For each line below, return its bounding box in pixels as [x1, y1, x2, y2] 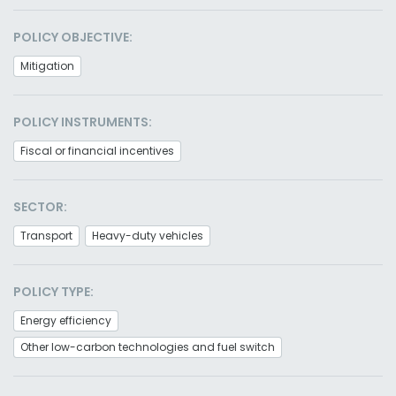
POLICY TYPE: [13, 283, 94, 301]
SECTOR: [13, 198, 67, 216]
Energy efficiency [20, 313, 111, 328]
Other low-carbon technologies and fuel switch [20, 339, 275, 354]
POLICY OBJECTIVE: [13, 28, 133, 46]
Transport [20, 228, 72, 243]
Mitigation [20, 58, 74, 73]
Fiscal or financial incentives [20, 143, 174, 158]
